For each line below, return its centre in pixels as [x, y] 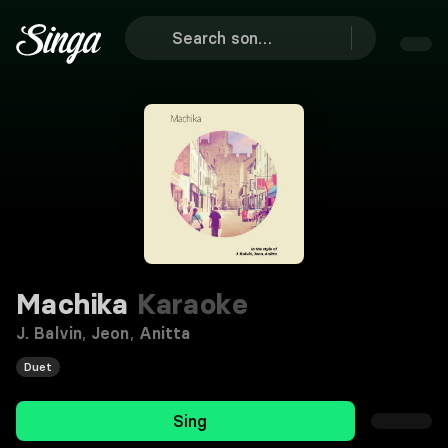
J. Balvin [49, 333]
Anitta [164, 333]
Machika [72, 304]
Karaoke [188, 304]
